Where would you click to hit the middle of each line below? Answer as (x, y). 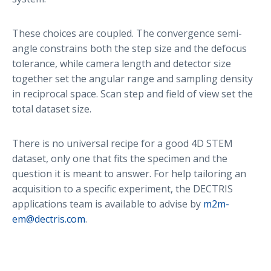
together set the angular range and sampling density (132, 78)
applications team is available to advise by (108, 204)
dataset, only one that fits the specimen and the (120, 158)
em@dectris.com (49, 219)
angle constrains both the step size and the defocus (129, 48)
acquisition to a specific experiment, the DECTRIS (122, 188)
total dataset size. (52, 109)
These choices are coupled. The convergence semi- (127, 33)
